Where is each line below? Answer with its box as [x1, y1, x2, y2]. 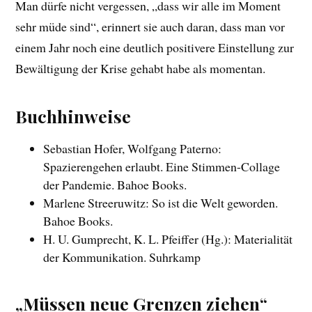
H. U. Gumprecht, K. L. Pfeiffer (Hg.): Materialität [43, 230, 293, 247]
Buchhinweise [15, 104, 132, 127]
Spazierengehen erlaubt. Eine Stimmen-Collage [43, 157, 281, 175]
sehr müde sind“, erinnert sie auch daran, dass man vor [15, 17, 286, 35]
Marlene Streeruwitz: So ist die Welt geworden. [43, 194, 279, 211]
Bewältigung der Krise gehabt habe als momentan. [15, 59, 266, 77]
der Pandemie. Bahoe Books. [43, 175, 187, 193]
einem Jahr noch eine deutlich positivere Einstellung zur [15, 38, 295, 56]
